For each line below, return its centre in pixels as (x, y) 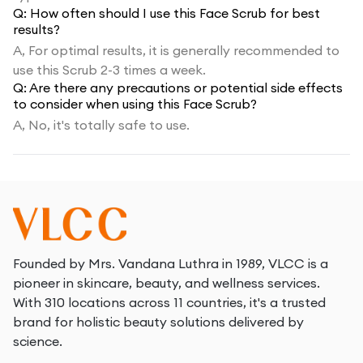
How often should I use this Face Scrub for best (175, 13)
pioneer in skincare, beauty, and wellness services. (167, 283)
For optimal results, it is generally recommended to (184, 50)
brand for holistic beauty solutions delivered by (158, 322)
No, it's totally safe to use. (109, 125)
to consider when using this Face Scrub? (135, 104)
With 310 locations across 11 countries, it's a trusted (169, 302)
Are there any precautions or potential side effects (186, 88)
